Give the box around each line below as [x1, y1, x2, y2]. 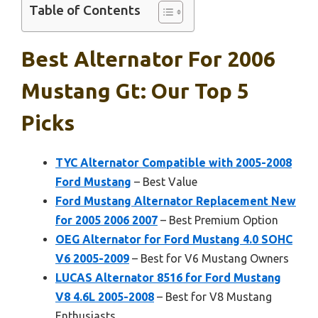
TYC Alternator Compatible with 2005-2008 [55, 156, 292, 169]
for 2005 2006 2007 [55, 214, 158, 226]
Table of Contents [29, 2, 141, 18]
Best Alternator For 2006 [21, 47, 275, 71]
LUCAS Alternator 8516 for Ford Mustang [55, 271, 281, 284]
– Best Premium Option [158, 214, 278, 226]
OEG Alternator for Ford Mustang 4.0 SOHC [55, 233, 292, 246]
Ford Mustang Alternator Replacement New [55, 194, 296, 207]
